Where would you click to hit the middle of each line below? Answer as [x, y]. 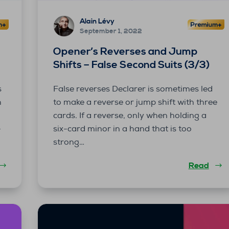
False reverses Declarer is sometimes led [133, 89]
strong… [68, 142]
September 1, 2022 [111, 31]
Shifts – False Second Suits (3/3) [131, 65]
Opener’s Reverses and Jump [125, 52]
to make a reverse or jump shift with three [135, 102]
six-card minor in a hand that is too [122, 129]
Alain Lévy [97, 22]
